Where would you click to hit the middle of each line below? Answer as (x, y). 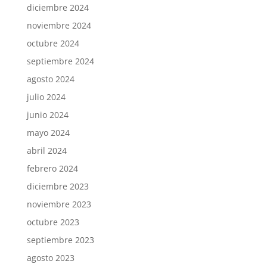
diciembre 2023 (58, 186)
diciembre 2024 (58, 7)
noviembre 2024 (59, 25)
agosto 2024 (50, 79)
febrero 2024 (52, 168)
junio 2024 (47, 114)
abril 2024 (46, 150)
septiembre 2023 (60, 240)
